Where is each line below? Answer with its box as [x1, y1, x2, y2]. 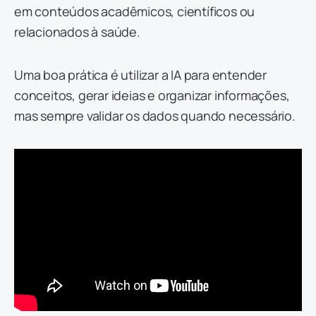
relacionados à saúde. [14, 23, 140, 40]
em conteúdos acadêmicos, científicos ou [14, 2, 255, 20]
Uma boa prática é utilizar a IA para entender [14, 66, 267, 83]
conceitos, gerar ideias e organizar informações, [14, 86, 290, 104]
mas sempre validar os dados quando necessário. [14, 107, 296, 124]
